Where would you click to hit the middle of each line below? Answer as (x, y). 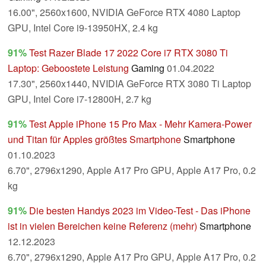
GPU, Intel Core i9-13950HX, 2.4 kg (83, 28)
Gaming (148, 68)
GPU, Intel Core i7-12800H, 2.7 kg (80, 99)
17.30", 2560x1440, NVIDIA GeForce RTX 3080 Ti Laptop (129, 84)
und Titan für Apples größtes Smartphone (94, 140)
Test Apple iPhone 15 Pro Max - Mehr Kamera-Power (140, 124)
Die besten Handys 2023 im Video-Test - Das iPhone (140, 211)
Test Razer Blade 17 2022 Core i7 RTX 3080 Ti (129, 53)
